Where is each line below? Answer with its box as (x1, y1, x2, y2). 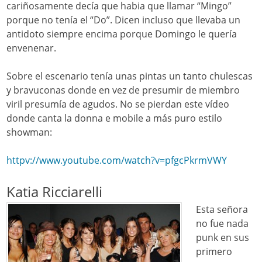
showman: (6, 126, 53, 139)
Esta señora (196, 203, 249, 216)
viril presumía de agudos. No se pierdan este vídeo (6, 98, 230, 111)
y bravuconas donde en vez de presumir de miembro (6, 84, 240, 97)
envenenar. (6, 42, 57, 55)
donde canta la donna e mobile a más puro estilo (6, 112, 223, 125)
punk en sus (196, 231, 250, 244)
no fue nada (196, 217, 249, 230)
